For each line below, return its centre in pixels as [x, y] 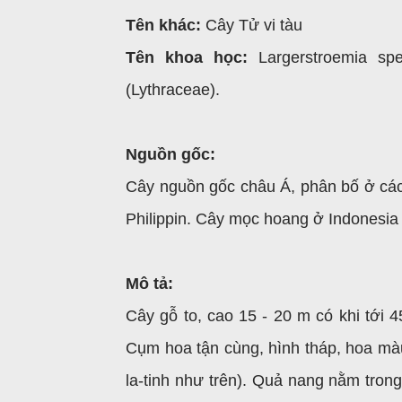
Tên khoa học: [187, 57]
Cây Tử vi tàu [252, 25]
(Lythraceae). [173, 90]
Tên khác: [163, 25]
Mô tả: [149, 284]
